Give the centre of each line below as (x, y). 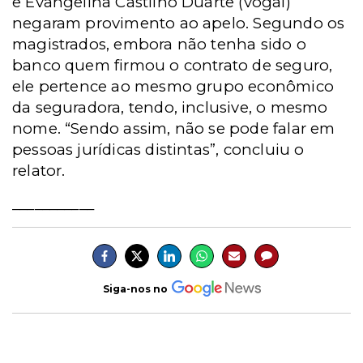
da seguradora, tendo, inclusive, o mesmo (170, 107)
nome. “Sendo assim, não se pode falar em (174, 128)
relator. (39, 171)
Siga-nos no (135, 288)
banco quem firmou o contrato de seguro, (173, 65)
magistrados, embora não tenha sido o (159, 44)
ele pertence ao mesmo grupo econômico (173, 86)
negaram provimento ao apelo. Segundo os (179, 23)
